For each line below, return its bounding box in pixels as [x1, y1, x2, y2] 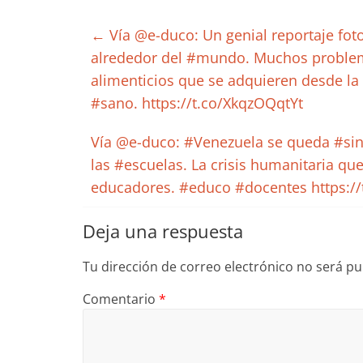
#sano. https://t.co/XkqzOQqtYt [91, 93, 303, 113]
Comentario [83, 290, 159, 308]
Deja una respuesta [83, 219, 243, 243]
